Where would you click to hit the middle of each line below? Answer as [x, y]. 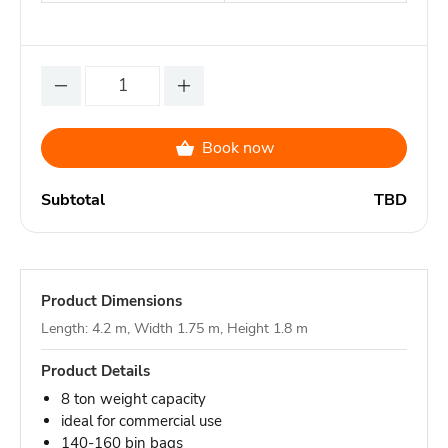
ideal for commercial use [141, 420]
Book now [238, 147]
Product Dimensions [111, 300]
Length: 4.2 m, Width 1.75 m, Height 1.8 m [174, 328]
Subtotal [73, 199]
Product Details [95, 370]
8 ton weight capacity [133, 398]
